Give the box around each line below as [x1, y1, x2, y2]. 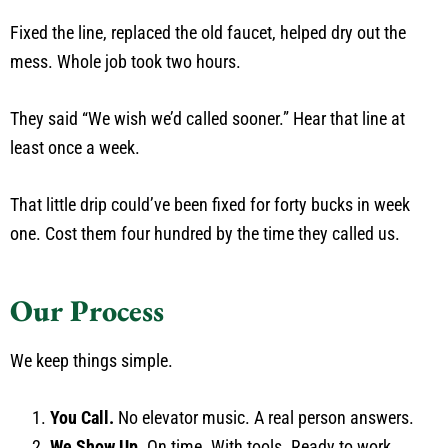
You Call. [50, 407, 114, 429]
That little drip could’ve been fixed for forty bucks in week [10, 194, 410, 216]
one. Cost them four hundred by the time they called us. [10, 223, 400, 245]
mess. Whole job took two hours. [10, 51, 241, 73]
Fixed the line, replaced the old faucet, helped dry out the [10, 22, 406, 44]
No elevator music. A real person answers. [114, 407, 414, 429]
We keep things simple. [10, 350, 173, 372]
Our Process [10, 291, 164, 331]
